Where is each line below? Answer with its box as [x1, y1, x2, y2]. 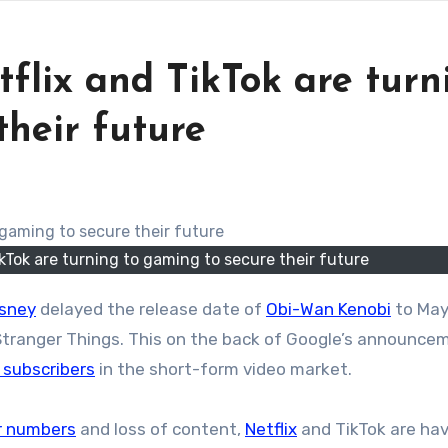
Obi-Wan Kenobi [266, 298, 391, 319]
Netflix [245, 418, 297, 439]
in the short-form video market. [95, 358, 352, 379]
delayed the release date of [36, 298, 266, 319]
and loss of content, [76, 418, 245, 439]
